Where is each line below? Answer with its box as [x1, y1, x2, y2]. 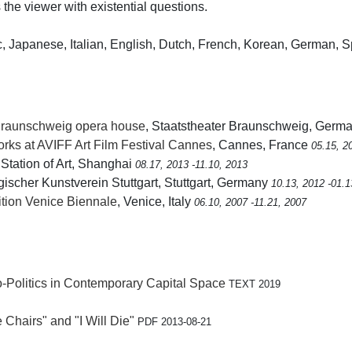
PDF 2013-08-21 [137, 315, 211, 328]
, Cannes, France [212, 137, 311, 152]
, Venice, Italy [117, 194, 194, 208]
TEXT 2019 [229, 277, 280, 290]
